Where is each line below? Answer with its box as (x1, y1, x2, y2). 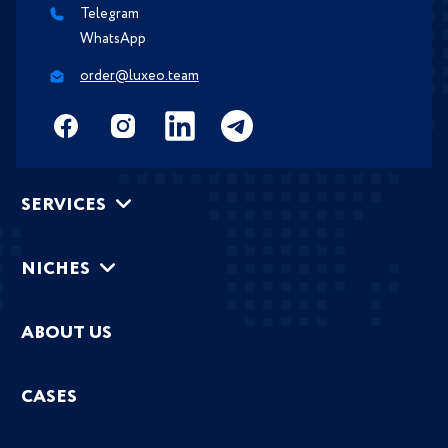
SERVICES (21, 192, 106, 219)
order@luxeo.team (80, 66, 199, 87)
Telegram (80, 4, 139, 25)
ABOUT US (21, 320, 112, 347)
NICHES (21, 256, 90, 283)
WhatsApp (80, 29, 146, 50)
